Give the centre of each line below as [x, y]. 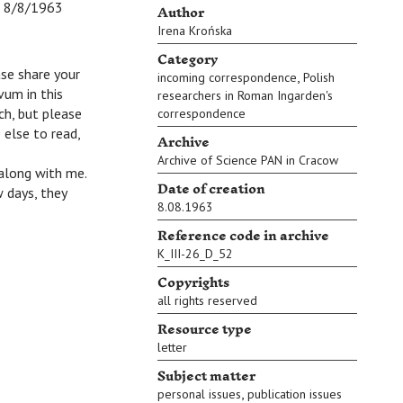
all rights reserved [207, 300]
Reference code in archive [243, 236]
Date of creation [211, 189]
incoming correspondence [227, 77]
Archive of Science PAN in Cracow [248, 160]
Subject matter [206, 376]
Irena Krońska [195, 31]
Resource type [205, 330]
